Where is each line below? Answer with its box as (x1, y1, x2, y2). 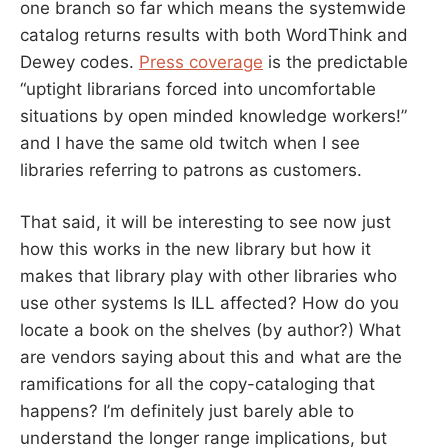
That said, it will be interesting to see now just (20, 212, 391, 233)
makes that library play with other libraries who (20, 266, 397, 287)
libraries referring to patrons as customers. (20, 159, 362, 180)
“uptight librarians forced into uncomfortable (20, 78, 376, 99)
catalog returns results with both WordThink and (20, 24, 408, 45)
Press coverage (139, 51, 263, 72)
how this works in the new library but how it (20, 239, 371, 260)
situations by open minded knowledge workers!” (20, 105, 407, 126)
